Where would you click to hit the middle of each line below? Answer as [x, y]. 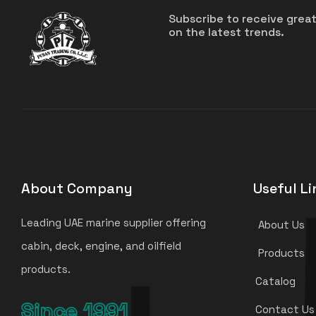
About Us [280, 224]
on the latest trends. [226, 32]
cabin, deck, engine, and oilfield [101, 245]
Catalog [275, 281]
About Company [77, 188]
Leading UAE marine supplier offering [114, 222]
